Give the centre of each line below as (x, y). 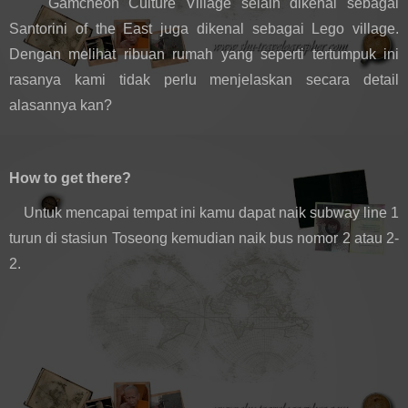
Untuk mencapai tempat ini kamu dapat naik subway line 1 (204, 213)
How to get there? (70, 178)
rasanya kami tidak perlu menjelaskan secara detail (204, 80)
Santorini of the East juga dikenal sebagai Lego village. (204, 29)
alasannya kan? (61, 106)
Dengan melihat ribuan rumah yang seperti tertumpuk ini (204, 55)
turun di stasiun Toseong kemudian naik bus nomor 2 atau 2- (204, 239)
